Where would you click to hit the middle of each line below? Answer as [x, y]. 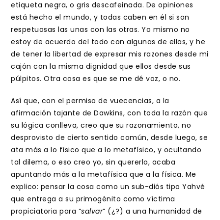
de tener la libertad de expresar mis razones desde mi [110, 54]
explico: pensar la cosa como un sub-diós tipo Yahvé [108, 187]
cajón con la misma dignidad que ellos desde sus [101, 66]
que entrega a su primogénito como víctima [93, 199]
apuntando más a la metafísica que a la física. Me [104, 174]
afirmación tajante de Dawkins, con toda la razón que [110, 113]
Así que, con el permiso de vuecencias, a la [90, 101]
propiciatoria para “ [46, 211]
